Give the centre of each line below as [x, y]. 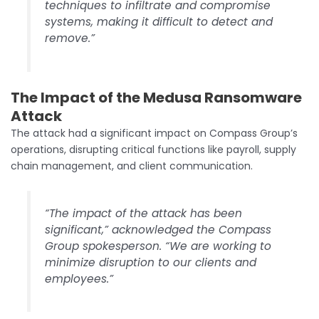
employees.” [79, 278]
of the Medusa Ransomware [199, 97]
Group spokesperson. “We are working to [158, 246]
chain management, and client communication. [132, 166]
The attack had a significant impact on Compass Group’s [154, 133]
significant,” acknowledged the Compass [158, 229]
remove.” [70, 38]
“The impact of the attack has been [144, 213]
